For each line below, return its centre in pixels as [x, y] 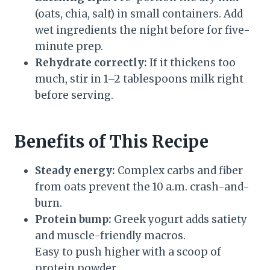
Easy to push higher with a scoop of [128, 252]
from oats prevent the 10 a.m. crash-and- [142, 187]
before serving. [74, 96]
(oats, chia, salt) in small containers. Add [139, 14]
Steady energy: [75, 171]
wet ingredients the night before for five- [143, 30]
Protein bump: [73, 220]
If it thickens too [191, 63]
